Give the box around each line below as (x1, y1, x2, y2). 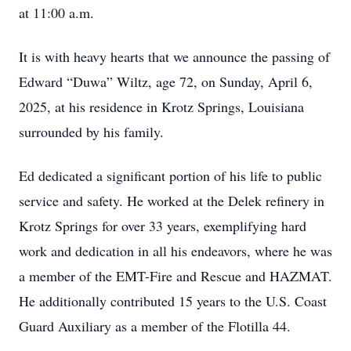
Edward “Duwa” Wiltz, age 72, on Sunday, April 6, (19, 72, 313, 91)
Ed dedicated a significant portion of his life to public (19, 166, 322, 185)
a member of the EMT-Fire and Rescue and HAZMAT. (19, 266, 332, 285)
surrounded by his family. (19, 122, 164, 141)
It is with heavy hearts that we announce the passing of (19, 47, 330, 66)
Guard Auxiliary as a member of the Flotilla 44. (19, 317, 291, 335)
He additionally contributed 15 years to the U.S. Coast (19, 291, 327, 310)
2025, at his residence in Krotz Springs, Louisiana (19, 97, 304, 116)
